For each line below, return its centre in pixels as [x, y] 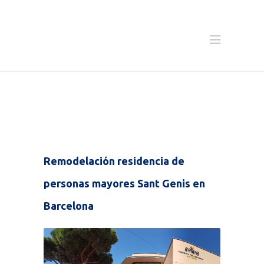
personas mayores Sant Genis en [124, 183]
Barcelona [69, 206]
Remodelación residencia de [114, 161]
